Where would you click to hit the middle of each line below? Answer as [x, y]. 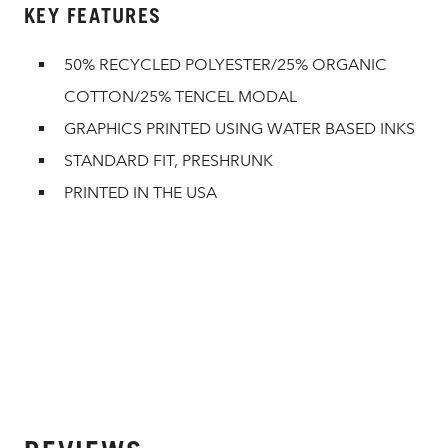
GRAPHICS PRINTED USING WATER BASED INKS [239, 128]
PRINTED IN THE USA [140, 192]
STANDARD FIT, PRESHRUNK [168, 160]
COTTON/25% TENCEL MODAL [180, 96]
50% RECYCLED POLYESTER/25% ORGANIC [225, 64]
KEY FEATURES [92, 16]
